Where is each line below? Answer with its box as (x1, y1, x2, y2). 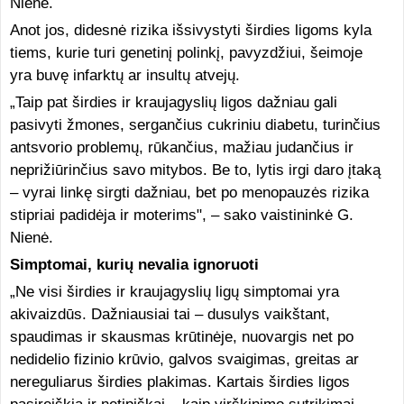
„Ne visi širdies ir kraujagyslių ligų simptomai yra (9, 282, 339, 300)
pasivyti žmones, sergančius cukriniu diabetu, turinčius (9, 115, 381, 133)
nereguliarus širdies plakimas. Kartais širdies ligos (9, 372, 350, 390)
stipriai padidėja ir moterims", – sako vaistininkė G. (9, 206, 353, 224)
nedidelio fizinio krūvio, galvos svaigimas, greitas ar (9, 350, 359, 368)
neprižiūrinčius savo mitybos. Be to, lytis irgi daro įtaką (9, 161, 381, 179)
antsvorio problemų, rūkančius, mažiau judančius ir (9, 138, 353, 156)
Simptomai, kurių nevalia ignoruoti (9, 255, 259, 273)
